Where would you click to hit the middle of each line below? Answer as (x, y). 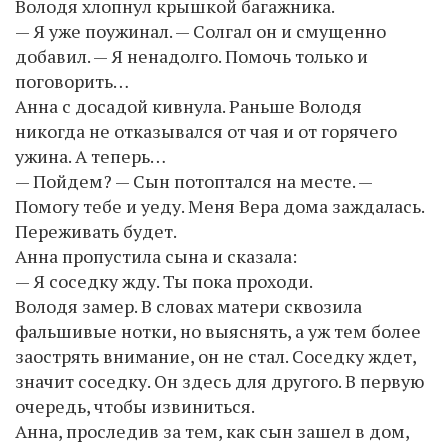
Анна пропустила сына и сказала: (156, 255)
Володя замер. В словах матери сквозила (188, 305)
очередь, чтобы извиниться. (135, 405)
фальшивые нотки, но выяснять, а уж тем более (218, 330)
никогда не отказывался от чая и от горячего (206, 130)
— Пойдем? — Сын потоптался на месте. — (193, 180)
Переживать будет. (96, 230)
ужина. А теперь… (90, 155)
